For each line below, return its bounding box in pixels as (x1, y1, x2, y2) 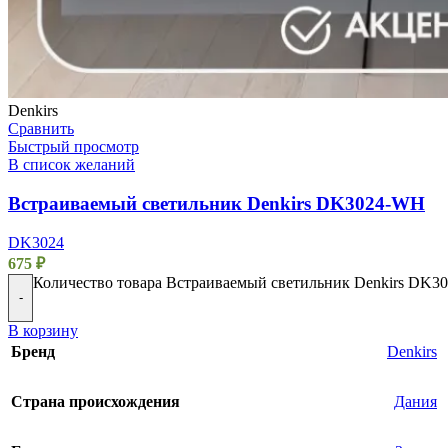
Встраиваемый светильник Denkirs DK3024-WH (8, 192, 425, 214)
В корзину (8, 321, 78, 339)
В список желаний (8, 156, 135, 174)
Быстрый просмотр (8, 138, 139, 156)
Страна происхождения (11, 392, 180, 410)
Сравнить (8, 120, 74, 138)
